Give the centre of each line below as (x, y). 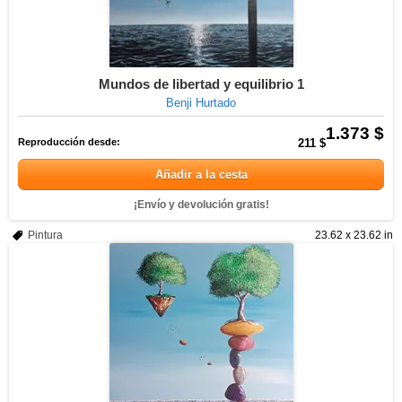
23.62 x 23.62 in (354, 235)
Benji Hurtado (201, 103)
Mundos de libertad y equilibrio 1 (201, 84)
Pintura (45, 235)
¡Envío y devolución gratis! (201, 205)
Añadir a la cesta (201, 175)
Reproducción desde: (69, 142)
